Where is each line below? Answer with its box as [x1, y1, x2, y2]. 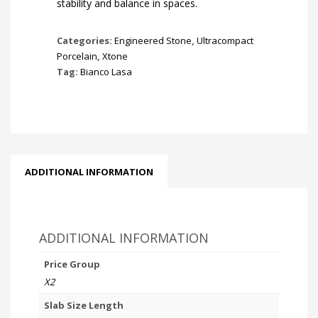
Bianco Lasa [80, 65, 132, 78]
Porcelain [57, 49, 97, 62]
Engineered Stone [114, 33, 192, 47]
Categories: [57, 33, 114, 47]
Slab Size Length [43, 298, 124, 312]
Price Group [43, 257, 100, 270]
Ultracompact [197, 33, 253, 47]
